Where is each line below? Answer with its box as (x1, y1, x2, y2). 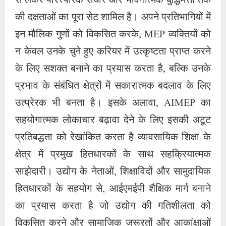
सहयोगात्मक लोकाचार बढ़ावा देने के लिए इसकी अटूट (15, 114, 211, 128)
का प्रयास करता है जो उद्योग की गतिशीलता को (15, 199, 211, 213)
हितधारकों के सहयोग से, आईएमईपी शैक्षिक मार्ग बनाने (15, 182, 211, 196)
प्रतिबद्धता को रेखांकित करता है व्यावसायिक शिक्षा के (15, 131, 211, 145)
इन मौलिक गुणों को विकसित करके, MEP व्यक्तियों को (15, 28, 211, 42)
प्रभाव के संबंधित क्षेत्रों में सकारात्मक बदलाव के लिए (15, 79, 211, 93)
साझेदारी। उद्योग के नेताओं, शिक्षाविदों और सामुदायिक (15, 165, 211, 179)
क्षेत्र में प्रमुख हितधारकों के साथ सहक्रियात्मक (15, 148, 211, 162)
